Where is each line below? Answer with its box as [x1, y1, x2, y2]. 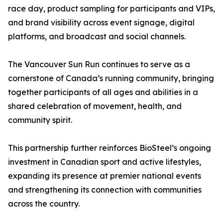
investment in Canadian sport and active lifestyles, [8, 157, 201, 167]
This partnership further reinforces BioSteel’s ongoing [8, 143, 211, 153]
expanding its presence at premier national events [8, 171, 201, 181]
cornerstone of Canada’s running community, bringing [8, 73, 214, 84]
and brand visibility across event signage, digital [8, 17, 195, 28]
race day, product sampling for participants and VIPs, [8, 3, 215, 14]
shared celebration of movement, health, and [8, 101, 182, 111]
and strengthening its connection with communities [8, 185, 202, 195]
